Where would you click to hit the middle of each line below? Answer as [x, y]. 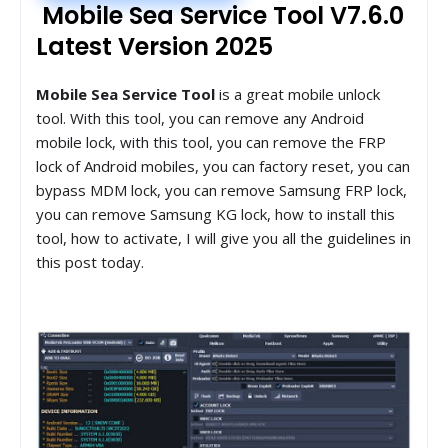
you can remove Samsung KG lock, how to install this [215, 213]
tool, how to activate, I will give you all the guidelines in [223, 237]
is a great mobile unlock [297, 93]
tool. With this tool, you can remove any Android [200, 117]
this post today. [90, 261]
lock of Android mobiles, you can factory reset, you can [223, 165]
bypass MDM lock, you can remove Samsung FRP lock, [221, 189]
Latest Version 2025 [154, 46]
